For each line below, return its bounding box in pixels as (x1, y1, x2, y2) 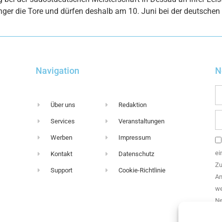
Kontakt (51, 150, 73, 158)
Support (51, 166, 73, 174)
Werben (51, 134, 73, 142)
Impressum (118, 134, 151, 142)
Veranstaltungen (118, 117, 165, 125)
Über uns (51, 101, 76, 109)
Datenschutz (118, 150, 154, 158)
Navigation (35, 65, 79, 76)
